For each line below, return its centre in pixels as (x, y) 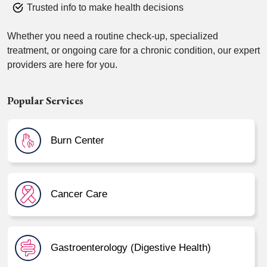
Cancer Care (79, 194)
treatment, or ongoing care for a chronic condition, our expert (133, 50)
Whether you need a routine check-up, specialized (113, 36)
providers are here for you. (62, 64)
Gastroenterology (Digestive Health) (131, 248)
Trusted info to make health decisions (105, 7)
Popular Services (45, 100)
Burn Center (77, 141)
